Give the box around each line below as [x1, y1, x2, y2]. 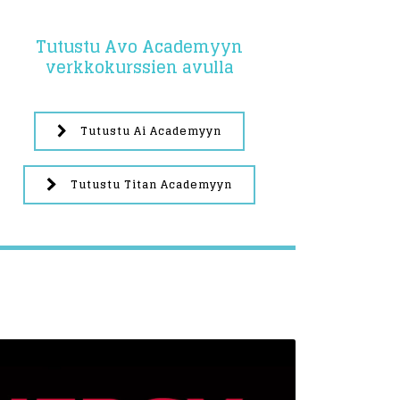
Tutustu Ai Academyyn [80, 121, 222, 140]
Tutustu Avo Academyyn [36, 32, 243, 62]
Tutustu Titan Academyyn [70, 174, 232, 194]
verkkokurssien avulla [45, 53, 234, 82]
